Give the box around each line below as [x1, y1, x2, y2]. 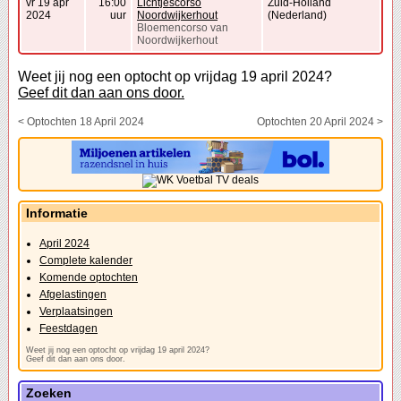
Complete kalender [39, 254, 132, 268]
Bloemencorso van [137, 21, 228, 35]
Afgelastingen [39, 288, 107, 302]
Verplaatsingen [39, 305, 113, 319]
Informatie [26, 206, 88, 221]
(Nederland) [268, 9, 327, 22]
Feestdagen [39, 322, 98, 336]
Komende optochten [39, 271, 138, 285]
